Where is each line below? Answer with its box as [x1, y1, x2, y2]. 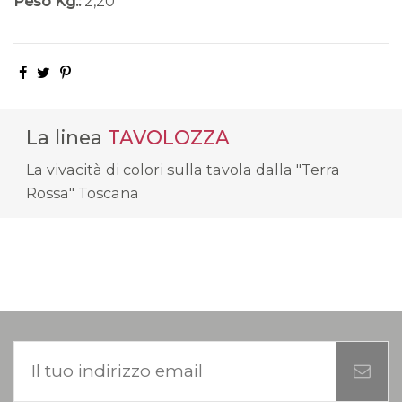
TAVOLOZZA [107, 126, 230, 150]
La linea [25, 126, 108, 150]
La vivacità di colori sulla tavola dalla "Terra [25, 160, 340, 179]
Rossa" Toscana [25, 183, 139, 202]
